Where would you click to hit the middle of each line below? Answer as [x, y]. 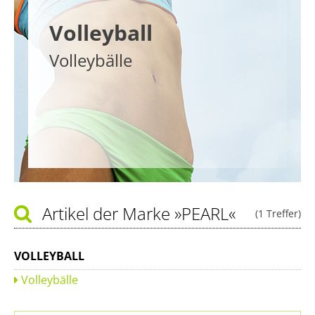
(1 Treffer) [278, 213]
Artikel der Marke [108, 213]
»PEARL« [205, 213]
